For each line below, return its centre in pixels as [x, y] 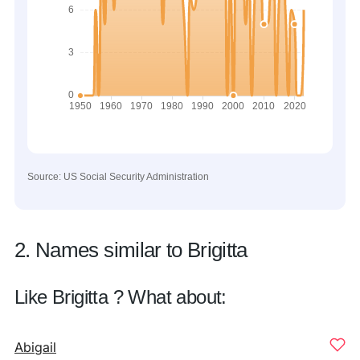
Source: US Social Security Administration [118, 177]
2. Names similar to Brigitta [131, 250]
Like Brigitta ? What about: [121, 297]
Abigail [35, 347]
